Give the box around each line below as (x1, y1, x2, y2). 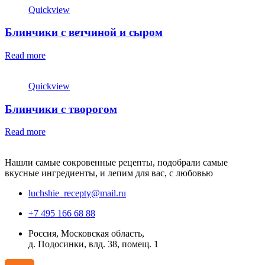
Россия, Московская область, (28, 228, 144, 239)
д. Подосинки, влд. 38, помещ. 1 (28, 239, 159, 250)
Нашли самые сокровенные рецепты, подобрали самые (5, 157, 228, 168)
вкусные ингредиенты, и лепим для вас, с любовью (5, 168, 213, 179)
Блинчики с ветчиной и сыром (5, 26, 163, 39)
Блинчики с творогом (5, 102, 117, 115)
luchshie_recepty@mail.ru (28, 188, 126, 199)
